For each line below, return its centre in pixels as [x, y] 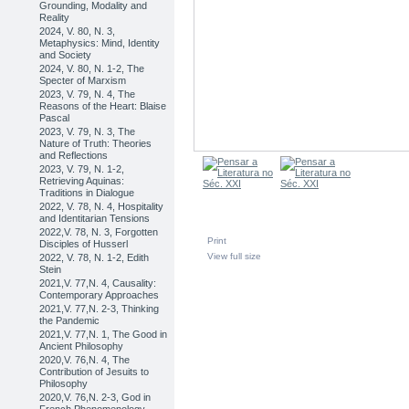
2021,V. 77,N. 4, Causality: [98, 283]
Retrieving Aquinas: [82, 181]
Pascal [55, 118]
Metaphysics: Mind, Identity [100, 43]
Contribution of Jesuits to [94, 372]
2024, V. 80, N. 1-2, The [92, 68]
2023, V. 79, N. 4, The [88, 94]
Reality [55, 17]
